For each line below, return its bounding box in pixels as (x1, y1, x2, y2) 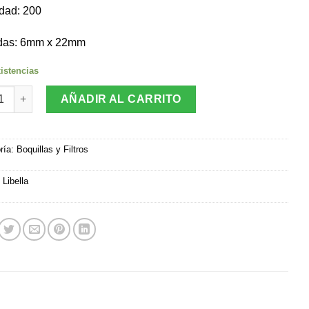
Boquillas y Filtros (16, 143, 88, 154)
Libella (2, 175, 28, 186)
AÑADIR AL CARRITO (60, 92, 182, 105)
